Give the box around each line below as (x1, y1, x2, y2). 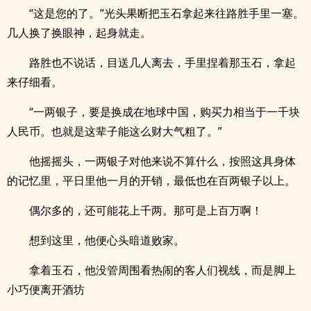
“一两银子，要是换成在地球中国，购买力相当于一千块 (29, 104, 300, 119)
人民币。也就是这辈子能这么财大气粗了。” (7, 124, 222, 139)
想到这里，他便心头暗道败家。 (29, 233, 185, 248)
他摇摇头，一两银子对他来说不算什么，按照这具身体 (29, 153, 296, 169)
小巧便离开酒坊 (7, 282, 85, 297)
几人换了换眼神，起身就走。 (7, 25, 151, 40)
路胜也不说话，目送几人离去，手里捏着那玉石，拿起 (29, 55, 296, 70)
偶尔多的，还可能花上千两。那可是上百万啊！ (29, 203, 262, 218)
